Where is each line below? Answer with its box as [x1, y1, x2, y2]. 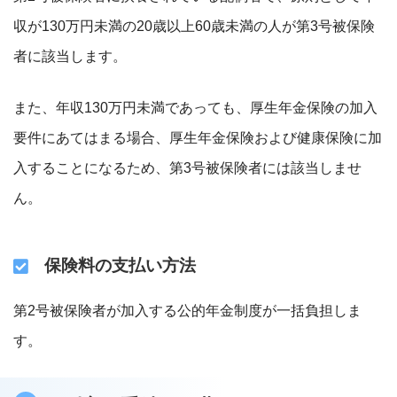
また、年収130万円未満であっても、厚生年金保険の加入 [13, 99, 378, 115]
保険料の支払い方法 [43, 255, 196, 275]
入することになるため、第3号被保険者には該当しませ [13, 160, 362, 175]
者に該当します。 [13, 48, 127, 64]
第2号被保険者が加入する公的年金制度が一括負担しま [13, 303, 362, 319]
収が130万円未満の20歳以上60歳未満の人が [13, 18, 296, 34]
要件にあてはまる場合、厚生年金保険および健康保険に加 [13, 129, 382, 145]
